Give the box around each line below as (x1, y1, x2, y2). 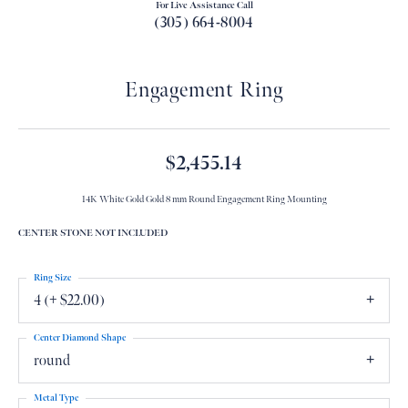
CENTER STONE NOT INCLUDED (18, 227, 168, 239)
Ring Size (34, 271, 71, 283)
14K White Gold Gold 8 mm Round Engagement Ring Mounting (81, 193, 327, 205)
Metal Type (34, 392, 78, 403)
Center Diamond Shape (34, 331, 126, 343)
